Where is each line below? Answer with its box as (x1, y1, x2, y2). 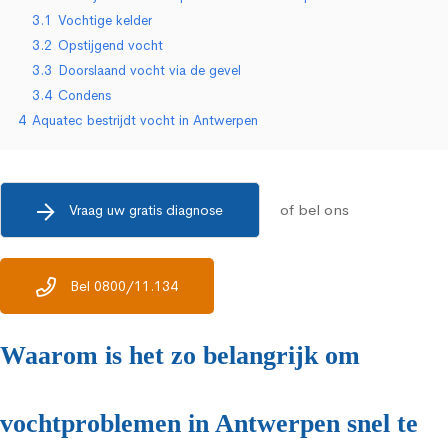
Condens (58, 87, 111, 104)
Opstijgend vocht (58, 37, 163, 54)
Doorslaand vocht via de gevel (58, 62, 241, 79)
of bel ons (280, 200, 349, 219)
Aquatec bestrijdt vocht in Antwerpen (32, 112, 258, 129)
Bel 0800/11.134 (70, 277, 178, 295)
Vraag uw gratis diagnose (69, 201, 223, 219)
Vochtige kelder (58, 12, 152, 29)
